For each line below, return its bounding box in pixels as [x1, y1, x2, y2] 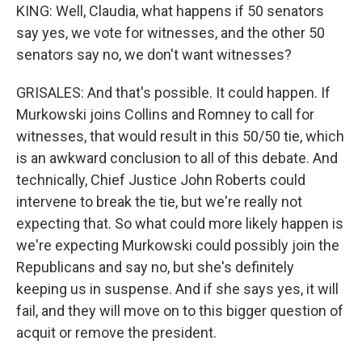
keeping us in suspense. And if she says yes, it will [16, 280, 339, 297]
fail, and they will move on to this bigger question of [16, 302, 343, 319]
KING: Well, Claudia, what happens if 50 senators [16, 2, 324, 19]
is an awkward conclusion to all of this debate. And [16, 149, 338, 166]
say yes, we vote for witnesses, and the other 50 [16, 24, 325, 41]
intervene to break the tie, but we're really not [16, 193, 302, 210]
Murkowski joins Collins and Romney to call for [16, 106, 314, 123]
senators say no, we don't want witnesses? [16, 46, 292, 63]
